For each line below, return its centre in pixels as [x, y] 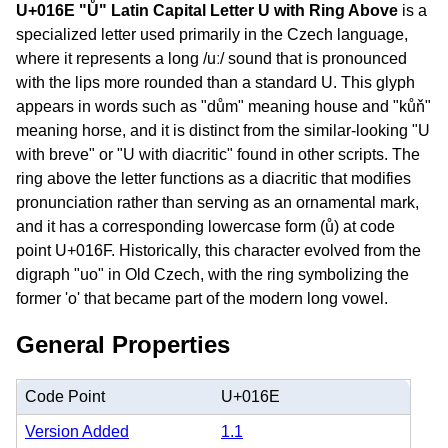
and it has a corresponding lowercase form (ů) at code [205, 226]
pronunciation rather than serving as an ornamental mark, [217, 202]
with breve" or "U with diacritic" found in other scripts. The [218, 154]
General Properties [123, 344]
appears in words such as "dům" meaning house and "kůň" [223, 106]
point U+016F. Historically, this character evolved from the [218, 250]
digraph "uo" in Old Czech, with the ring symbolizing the [212, 274]
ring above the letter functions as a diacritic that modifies [213, 178]
